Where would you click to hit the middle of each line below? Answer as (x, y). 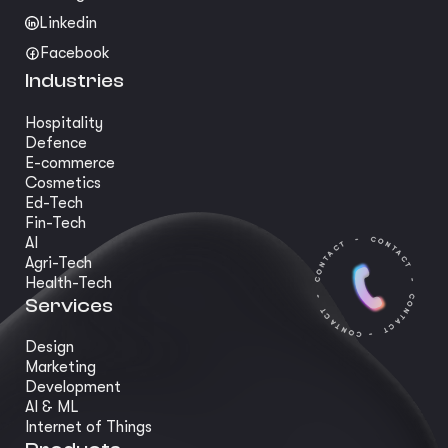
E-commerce (70, 162)
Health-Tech (68, 282)
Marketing (60, 367)
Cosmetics (63, 182)
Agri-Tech (58, 262)
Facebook (75, 53)
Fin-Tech (55, 222)
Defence (56, 142)
